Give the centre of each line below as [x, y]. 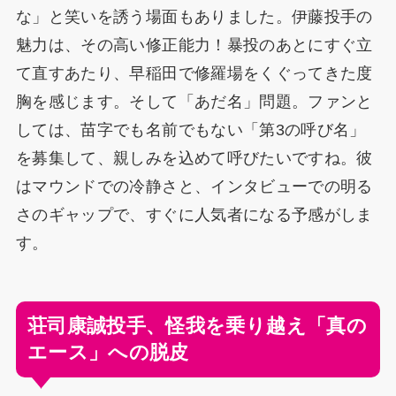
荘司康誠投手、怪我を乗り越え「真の [197, 326]
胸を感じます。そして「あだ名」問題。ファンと [194, 102]
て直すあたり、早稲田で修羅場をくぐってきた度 [194, 74]
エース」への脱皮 [108, 352]
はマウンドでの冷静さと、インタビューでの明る [194, 187]
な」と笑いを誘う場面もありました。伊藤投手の [194, 17]
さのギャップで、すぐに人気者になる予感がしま [194, 215]
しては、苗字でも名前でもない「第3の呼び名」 [190, 130]
